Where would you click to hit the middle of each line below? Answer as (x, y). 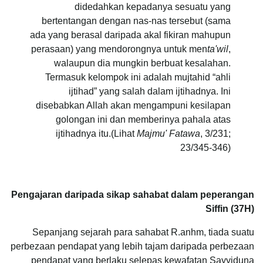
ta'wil (218, 49)
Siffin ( (220, 208)
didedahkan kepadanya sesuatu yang (153, 6)
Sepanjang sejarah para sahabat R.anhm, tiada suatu (143, 232)
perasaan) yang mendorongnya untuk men (119, 49)
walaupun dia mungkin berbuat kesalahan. (142, 63)
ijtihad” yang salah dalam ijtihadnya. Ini (150, 91)
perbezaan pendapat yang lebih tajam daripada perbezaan (132, 246)
